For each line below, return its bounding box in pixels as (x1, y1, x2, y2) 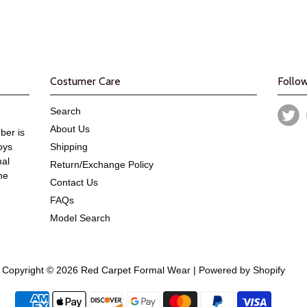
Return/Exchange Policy (50, 158, 153, 170)
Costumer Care (50, 74, 121, 88)
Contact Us (50, 176, 98, 188)
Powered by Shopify (198, 264, 285, 275)
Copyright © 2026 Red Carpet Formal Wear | (1, 264, 199, 275)
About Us (50, 123, 90, 134)
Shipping (50, 140, 88, 152)
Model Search (50, 212, 110, 223)
